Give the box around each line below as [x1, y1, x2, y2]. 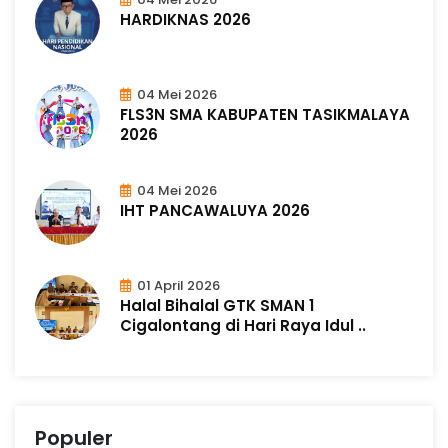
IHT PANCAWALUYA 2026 [120, 199, 310, 221]
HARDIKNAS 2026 [120, 8, 251, 30]
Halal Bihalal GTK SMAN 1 [120, 294, 314, 316]
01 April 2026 [134, 275, 220, 295]
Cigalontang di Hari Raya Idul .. [120, 314, 366, 336]
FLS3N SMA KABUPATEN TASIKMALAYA [120, 103, 410, 125]
